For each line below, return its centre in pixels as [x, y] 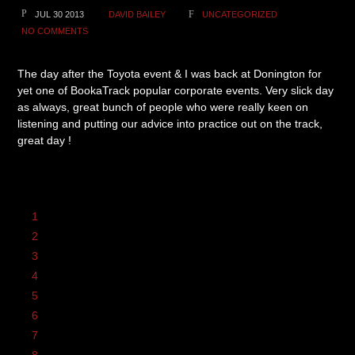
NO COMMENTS [55, 31]
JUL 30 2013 [60, 14]
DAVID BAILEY [137, 14]
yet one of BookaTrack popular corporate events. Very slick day [176, 90]
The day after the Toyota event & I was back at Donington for [170, 74]
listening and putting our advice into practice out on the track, [170, 124]
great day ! [45, 140]
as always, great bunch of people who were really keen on [163, 107]
